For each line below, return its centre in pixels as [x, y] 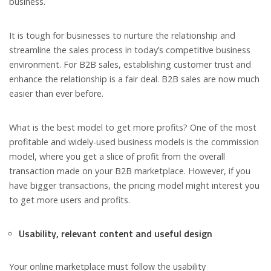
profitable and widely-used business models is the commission [134, 142]
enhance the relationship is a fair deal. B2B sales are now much [134, 79]
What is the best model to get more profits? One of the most [133, 128]
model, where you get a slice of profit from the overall [117, 157]
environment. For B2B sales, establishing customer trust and [130, 65]
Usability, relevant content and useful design [116, 234]
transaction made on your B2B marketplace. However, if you [130, 171]
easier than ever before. [56, 94]
